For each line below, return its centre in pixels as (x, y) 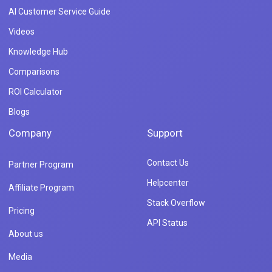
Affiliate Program (41, 188)
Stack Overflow (176, 203)
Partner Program (41, 165)
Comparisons (34, 72)
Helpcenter (168, 183)
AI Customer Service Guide (59, 12)
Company (30, 133)
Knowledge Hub (38, 52)
